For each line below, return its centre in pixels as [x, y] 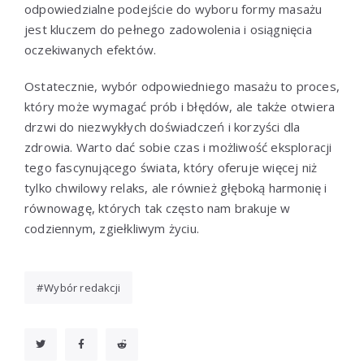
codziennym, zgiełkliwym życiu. [112, 228]
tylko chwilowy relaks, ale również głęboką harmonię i [176, 187]
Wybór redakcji [82, 287]
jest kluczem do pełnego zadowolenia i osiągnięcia [168, 29]
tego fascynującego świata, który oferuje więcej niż [171, 167]
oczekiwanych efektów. [91, 49]
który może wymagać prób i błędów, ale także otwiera [180, 106]
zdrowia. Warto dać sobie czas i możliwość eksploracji [178, 147]
